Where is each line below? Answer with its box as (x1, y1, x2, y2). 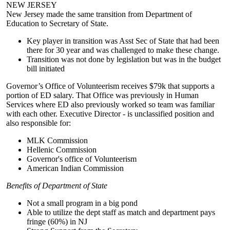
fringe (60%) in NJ (27, 217, 87, 226)
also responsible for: (6, 119, 71, 127)
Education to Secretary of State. (6, 19, 108, 28)
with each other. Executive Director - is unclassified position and (6, 109, 214, 118)
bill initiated (27, 64, 65, 73)
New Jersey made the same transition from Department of (6, 10, 192, 18)
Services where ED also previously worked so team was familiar (6, 100, 215, 109)
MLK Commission (27, 136, 88, 145)
